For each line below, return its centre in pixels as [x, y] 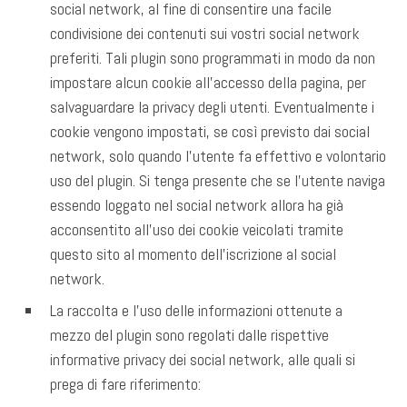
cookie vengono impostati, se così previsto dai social [210, 131]
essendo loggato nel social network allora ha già [197, 204]
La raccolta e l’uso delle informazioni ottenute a [196, 310]
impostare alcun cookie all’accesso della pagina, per [208, 82]
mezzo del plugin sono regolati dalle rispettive [189, 334]
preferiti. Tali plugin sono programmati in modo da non [213, 57]
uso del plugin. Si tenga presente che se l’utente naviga [218, 180]
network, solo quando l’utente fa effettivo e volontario [218, 155]
